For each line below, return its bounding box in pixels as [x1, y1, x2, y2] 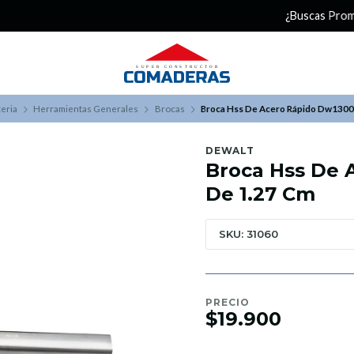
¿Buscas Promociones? [14, 9, 134, 22]
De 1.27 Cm [205, 183, 315, 205]
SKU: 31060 [219, 228, 278, 240]
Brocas [154, 103, 185, 114]
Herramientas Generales [33, 103, 138, 114]
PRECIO [205, 296, 250, 308]
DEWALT [205, 145, 254, 156]
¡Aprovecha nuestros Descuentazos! [141, 9, 340, 22]
